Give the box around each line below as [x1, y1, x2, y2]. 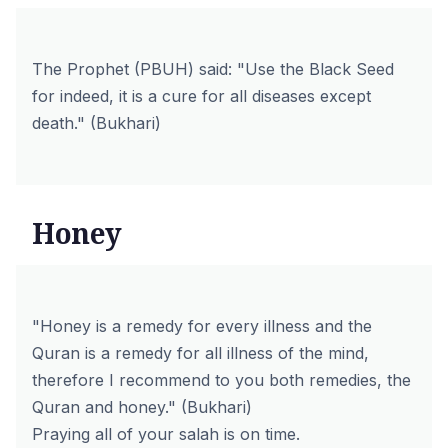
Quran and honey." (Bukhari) [32, 397, 252, 417]
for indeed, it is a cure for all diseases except [32, 86, 371, 106]
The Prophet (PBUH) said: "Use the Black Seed [32, 59, 394, 79]
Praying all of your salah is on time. [32, 424, 300, 444]
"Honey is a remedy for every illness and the [32, 316, 372, 336]
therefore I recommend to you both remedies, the [32, 370, 411, 390]
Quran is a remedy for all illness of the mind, [32, 343, 369, 363]
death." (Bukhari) [32, 113, 161, 133]
